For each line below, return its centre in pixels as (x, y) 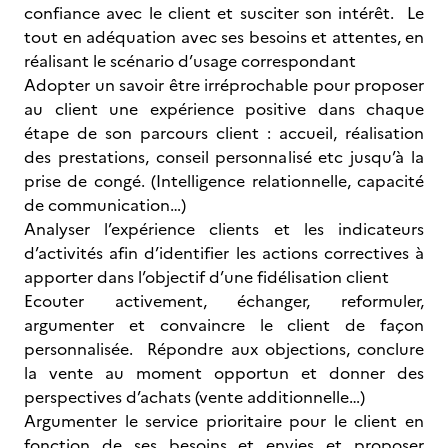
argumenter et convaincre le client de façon (224, 325)
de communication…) (105, 205)
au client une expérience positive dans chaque (224, 109)
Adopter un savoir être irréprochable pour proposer (224, 85)
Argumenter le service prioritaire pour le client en (224, 421)
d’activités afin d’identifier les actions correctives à (224, 253)
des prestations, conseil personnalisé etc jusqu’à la (224, 157)
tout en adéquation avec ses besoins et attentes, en (224, 37)
